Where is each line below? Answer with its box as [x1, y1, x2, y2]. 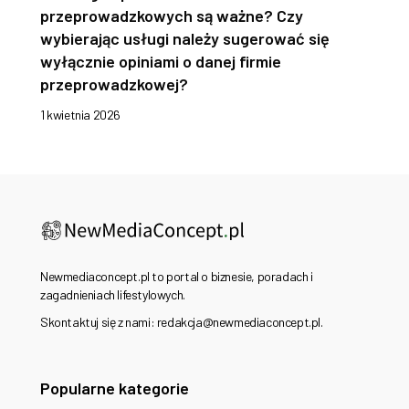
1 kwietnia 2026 [40, 107, 121, 123]
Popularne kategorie [40, 378, 189, 399]
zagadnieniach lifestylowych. [40, 287, 185, 303]
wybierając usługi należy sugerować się [40, 28, 330, 49]
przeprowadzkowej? [40, 74, 188, 95]
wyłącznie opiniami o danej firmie [40, 51, 281, 72]
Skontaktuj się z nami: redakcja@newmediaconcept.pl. [40, 314, 323, 330]
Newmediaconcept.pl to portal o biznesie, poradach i [40, 268, 313, 285]
